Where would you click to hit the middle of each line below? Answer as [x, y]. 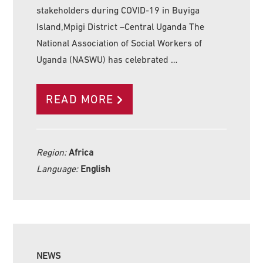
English [96, 169]
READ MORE [80, 100]
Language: [59, 169]
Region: [53, 152]
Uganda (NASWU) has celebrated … [107, 60]
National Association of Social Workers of [119, 43]
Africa [81, 152]
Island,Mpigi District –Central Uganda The [121, 27]
